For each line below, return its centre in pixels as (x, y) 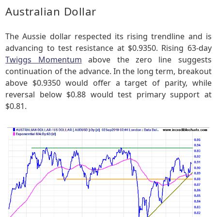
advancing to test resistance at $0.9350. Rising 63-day (108, 48)
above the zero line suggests (147, 60)
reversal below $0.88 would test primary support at (108, 95)
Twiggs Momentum (44, 60)
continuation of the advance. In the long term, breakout (108, 71)
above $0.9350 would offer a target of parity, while (108, 83)
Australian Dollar (51, 12)
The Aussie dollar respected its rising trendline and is (108, 37)
